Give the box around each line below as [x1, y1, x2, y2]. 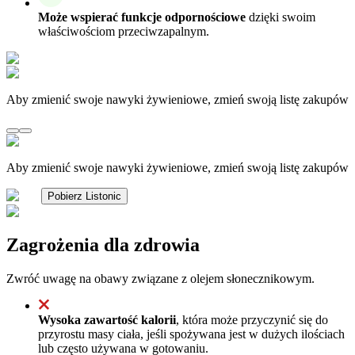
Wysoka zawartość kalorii [38, 312, 176, 326]
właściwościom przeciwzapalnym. [38, 24, 209, 38]
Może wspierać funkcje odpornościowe [38, 10, 246, 24]
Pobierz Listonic [48, 189, 121, 202]
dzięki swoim [246, 10, 315, 24]
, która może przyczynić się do [176, 312, 328, 326]
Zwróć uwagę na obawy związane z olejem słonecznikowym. [6, 271, 315, 285]
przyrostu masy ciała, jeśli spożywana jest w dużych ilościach [38, 326, 345, 341]
